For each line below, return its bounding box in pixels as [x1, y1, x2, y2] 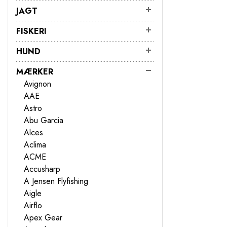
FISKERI [16, 25, 47, 37]
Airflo [24, 199, 42, 211]
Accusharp [24, 163, 60, 175]
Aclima [24, 138, 46, 150]
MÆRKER [16, 65, 53, 78]
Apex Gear [24, 211, 62, 223]
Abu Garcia [24, 114, 63, 126]
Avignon [24, 78, 51, 90]
